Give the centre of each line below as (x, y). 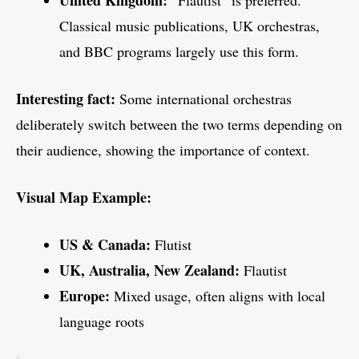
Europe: (85, 295)
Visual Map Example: (84, 197)
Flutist (171, 244)
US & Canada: (105, 244)
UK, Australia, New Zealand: (149, 270)
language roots (102, 321)
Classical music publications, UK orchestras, (190, 25)
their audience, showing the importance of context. (163, 149)
